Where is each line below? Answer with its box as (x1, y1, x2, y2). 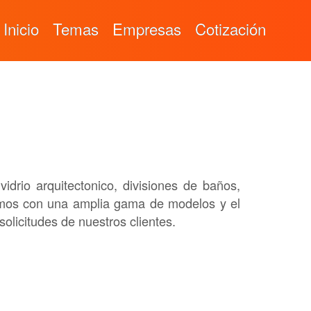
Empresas (112, 17, 181, 40)
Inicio (3, 17, 39, 40)
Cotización (195, 17, 266, 40)
